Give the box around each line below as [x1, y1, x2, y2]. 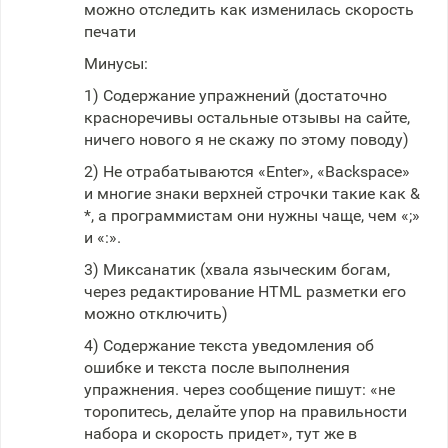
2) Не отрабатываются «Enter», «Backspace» [84, 162, 410, 181]
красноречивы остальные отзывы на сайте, [84, 108, 410, 127]
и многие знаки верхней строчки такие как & [84, 184, 420, 203]
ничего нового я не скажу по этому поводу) [84, 130, 409, 149]
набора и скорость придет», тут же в [84, 424, 357, 443]
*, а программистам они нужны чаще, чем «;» [84, 206, 420, 225]
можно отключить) [84, 304, 228, 323]
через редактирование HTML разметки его [84, 282, 406, 301]
